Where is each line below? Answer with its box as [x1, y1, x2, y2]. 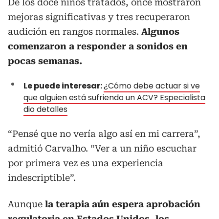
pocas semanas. [8, 55, 82, 66]
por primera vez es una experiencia [8, 157, 163, 168]
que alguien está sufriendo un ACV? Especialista [23, 91, 205, 103]
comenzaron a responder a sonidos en [8, 41, 188, 51]
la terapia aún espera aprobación [43, 198, 200, 209]
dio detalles [23, 103, 67, 115]
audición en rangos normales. [8, 26, 139, 37]
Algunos [139, 26, 179, 37]
